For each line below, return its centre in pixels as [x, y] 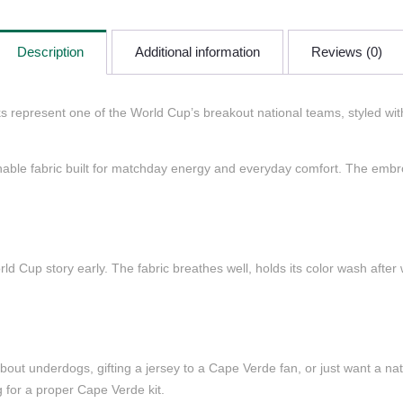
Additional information [197, 52]
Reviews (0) [346, 52]
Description [50, 52]
